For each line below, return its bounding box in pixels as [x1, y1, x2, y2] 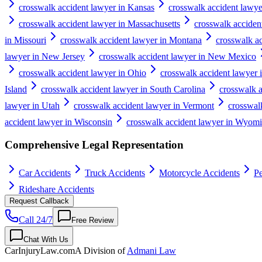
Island [5, 84, 27, 94]
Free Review [71, 216, 113, 225]
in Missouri [5, 35, 46, 45]
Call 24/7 [19, 215, 53, 225]
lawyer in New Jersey [5, 51, 85, 61]
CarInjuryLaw [5, 246, 57, 256]
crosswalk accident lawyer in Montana [60, 35, 202, 45]
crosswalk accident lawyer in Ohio [19, 67, 146, 78]
